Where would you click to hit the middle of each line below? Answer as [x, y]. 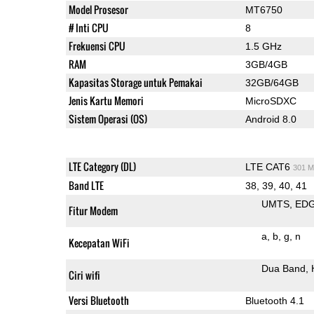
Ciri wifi [84, 275]
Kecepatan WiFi [99, 243]
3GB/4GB [266, 64]
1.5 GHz [263, 46]
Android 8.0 [271, 119]
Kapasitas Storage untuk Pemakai [135, 82]
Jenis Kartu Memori [106, 100]
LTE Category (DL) [102, 166]
